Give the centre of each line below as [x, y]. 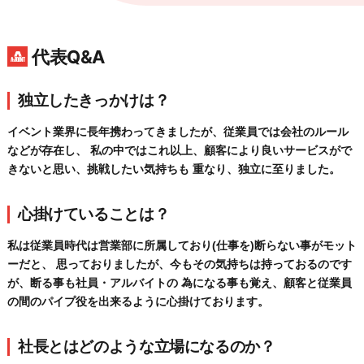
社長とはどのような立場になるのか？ [146, 347]
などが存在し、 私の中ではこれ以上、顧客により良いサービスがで [179, 151]
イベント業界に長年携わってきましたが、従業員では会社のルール [178, 132]
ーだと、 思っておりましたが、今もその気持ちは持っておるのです [179, 264]
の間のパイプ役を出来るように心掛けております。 [138, 302]
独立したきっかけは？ [93, 101]
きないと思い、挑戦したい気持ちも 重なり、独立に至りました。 [173, 169]
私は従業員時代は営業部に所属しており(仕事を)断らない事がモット [182, 246]
